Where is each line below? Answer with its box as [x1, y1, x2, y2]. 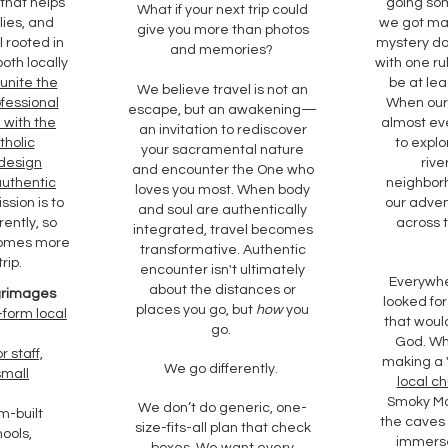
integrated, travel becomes [132, 223, 313, 237]
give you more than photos [136, 23, 309, 37]
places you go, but [136, 303, 256, 317]
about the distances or [149, 283, 296, 297]
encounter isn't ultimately [140, 263, 305, 277]
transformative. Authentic [139, 243, 306, 257]
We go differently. [164, 362, 281, 376]
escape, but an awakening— [128, 103, 317, 117]
